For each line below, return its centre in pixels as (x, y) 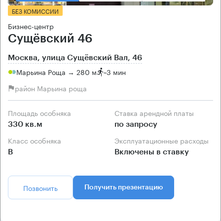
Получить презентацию (124, 187)
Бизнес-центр (31, 25)
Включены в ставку (152, 152)
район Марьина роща (51, 88)
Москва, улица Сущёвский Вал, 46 (75, 57)
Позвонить (40, 187)
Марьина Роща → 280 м (56, 72)
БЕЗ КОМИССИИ (35, 10)
